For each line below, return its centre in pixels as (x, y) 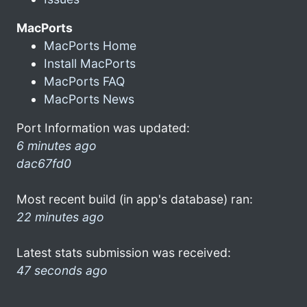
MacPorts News (89, 99)
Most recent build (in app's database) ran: (135, 199)
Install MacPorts (90, 63)
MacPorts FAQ (84, 81)
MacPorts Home (90, 45)
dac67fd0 (44, 163)
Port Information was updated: (103, 127)
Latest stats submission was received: (124, 252)
